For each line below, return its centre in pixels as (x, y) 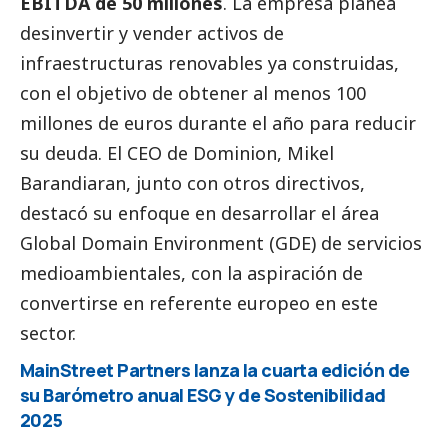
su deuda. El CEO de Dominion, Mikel (177, 152)
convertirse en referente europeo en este (199, 302)
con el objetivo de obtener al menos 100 (193, 92)
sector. (48, 332)
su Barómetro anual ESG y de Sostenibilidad (203, 394)
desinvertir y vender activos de (152, 32)
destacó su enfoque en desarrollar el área (199, 212)
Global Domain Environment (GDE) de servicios (221, 242)
